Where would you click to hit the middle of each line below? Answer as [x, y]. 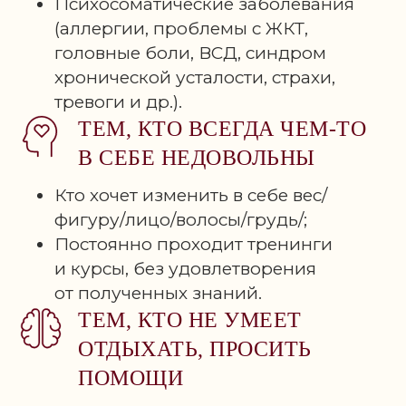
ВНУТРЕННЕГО [101, 65]
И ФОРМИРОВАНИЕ [126, 35]
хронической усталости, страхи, [195, 77]
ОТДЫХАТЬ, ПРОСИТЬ [195, 349]
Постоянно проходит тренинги [193, 244]
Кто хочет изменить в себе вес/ [191, 195]
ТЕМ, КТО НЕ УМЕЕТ [190, 320]
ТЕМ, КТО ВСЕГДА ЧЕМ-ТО [222, 129]
